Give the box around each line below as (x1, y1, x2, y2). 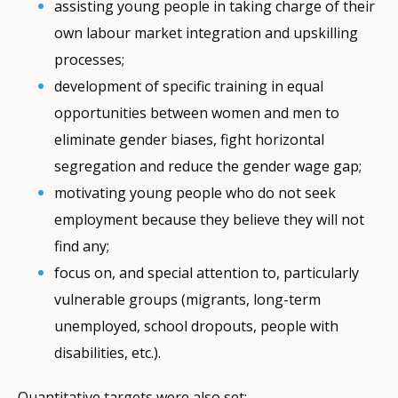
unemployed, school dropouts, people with (54, 315, 339, 336)
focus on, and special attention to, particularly (54, 262, 360, 283)
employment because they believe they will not (54, 209, 365, 229)
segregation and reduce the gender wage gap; (54, 155, 362, 176)
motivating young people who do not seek (54, 182, 337, 203)
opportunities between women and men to (54, 102, 340, 123)
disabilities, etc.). (54, 342, 162, 362)
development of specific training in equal (54, 76, 324, 96)
